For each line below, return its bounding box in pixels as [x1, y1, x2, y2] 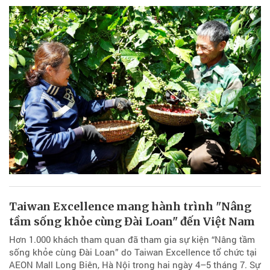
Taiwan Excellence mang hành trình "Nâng [9, 199, 251, 213]
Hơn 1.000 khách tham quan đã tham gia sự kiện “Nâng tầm [9, 233, 255, 245]
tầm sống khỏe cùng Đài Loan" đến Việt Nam [9, 214, 255, 228]
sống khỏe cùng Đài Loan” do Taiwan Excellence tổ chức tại [9, 245, 257, 258]
